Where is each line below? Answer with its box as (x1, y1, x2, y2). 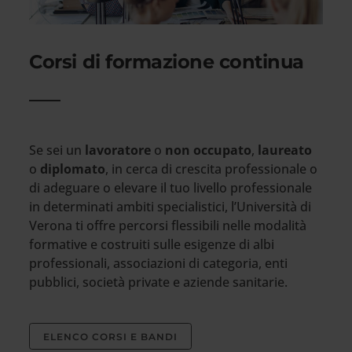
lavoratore (85, 141, 155, 159)
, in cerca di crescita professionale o (105, 160, 318, 178)
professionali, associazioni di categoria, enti (29, 255, 288, 272)
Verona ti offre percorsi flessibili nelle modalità (29, 217, 307, 234)
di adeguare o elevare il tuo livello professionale (29, 179, 313, 196)
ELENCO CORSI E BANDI (43, 331, 178, 343)
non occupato (165, 141, 252, 159)
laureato (258, 141, 313, 159)
